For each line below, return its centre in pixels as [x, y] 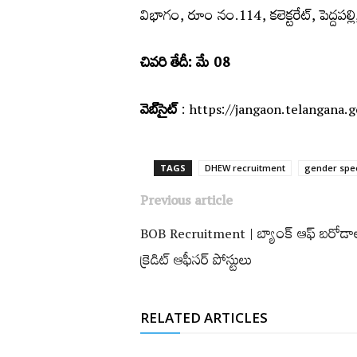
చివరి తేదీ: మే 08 [185, 66]
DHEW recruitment [245, 168]
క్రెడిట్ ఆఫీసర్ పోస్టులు [196, 263]
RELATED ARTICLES [204, 318]
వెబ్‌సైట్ [159, 113]
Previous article [186, 204]
